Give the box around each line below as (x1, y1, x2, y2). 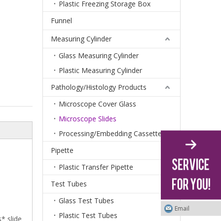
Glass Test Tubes (59, 195, 114, 205)
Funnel (51, 15, 72, 25)
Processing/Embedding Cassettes (59, 128, 165, 138)
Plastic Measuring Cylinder (59, 65, 142, 75)
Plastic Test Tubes (59, 210, 117, 220)
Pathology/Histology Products (51, 82, 147, 92)
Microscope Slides (59, 113, 116, 123)
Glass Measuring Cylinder (59, 50, 139, 60)
